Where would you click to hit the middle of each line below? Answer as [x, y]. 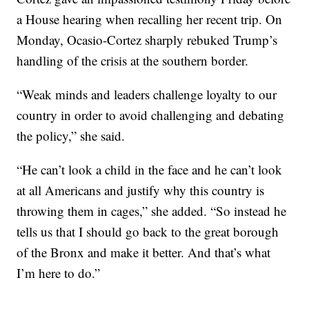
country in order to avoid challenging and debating [151, 115]
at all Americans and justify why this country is [141, 190]
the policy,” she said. [71, 136]
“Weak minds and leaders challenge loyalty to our [147, 94]
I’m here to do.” [59, 273]
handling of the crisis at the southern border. [133, 60]
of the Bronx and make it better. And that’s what [144, 252]
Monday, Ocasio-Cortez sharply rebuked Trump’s [147, 40]
